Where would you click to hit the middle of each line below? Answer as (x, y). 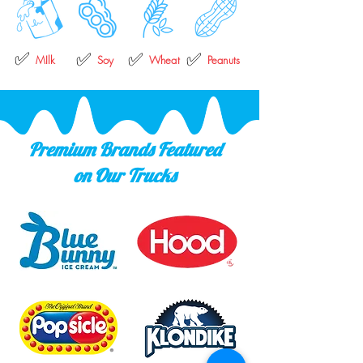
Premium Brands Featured (125, 149)
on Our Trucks (125, 175)
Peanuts (224, 60)
